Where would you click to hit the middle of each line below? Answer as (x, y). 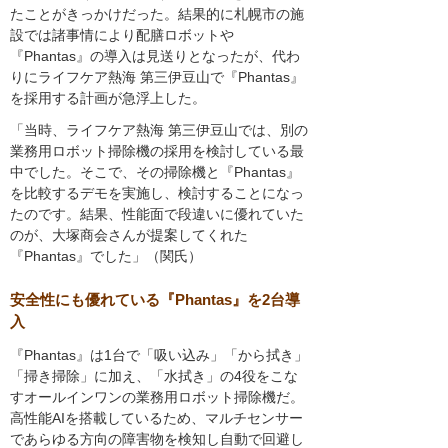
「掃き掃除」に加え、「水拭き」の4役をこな (154, 375)
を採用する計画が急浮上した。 (108, 97)
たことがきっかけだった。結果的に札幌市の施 (157, 13)
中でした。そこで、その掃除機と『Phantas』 (155, 171)
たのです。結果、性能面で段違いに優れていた (157, 213)
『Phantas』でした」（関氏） (106, 255)
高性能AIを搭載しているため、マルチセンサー (156, 417)
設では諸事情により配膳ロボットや (122, 34)
